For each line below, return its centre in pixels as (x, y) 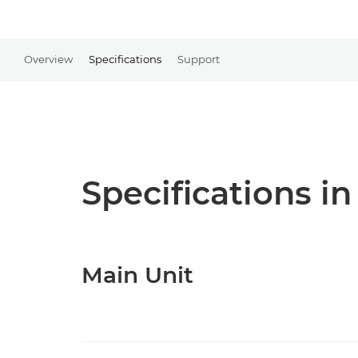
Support (199, 59)
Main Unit (137, 275)
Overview (48, 59)
